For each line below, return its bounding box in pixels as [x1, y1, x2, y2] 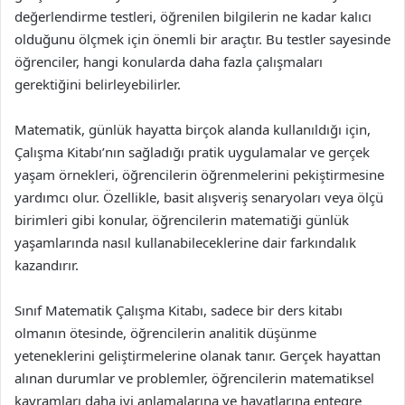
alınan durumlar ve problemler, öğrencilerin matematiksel [14, 369, 374, 387]
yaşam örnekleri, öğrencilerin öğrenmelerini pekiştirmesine [14, 165, 384, 184]
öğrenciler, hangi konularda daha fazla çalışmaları [14, 52, 323, 71]
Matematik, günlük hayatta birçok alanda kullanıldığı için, [14, 120, 371, 138]
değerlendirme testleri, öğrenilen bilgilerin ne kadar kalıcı [14, 7, 372, 25]
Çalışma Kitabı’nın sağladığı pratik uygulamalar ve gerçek [14, 143, 370, 161]
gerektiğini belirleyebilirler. [14, 75, 181, 93]
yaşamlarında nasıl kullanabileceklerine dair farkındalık [14, 233, 356, 251]
